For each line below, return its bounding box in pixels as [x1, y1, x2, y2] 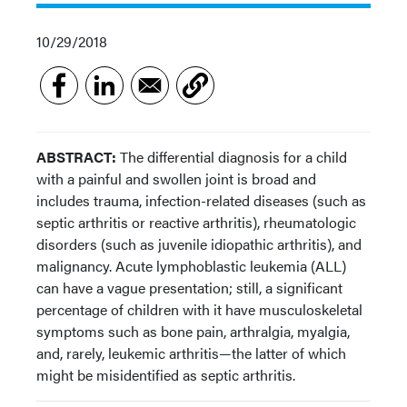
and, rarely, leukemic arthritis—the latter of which [36, 342, 346, 363]
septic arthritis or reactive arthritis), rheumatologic [36, 212, 356, 233]
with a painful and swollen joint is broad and [36, 168, 316, 189]
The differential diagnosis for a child [116, 146, 347, 167]
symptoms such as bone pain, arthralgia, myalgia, [36, 321, 350, 342]
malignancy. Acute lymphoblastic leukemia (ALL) [36, 255, 346, 276]
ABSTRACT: [36, 146, 116, 167]
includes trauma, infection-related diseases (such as [36, 190, 366, 211]
